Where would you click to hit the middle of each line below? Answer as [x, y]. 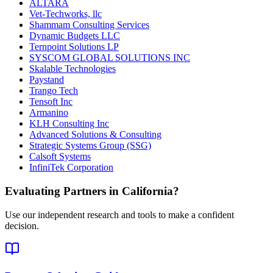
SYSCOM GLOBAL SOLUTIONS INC [110, 58]
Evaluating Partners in [63, 191]
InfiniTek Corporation [71, 168]
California [147, 191]
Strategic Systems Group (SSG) [90, 146]
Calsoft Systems [60, 157]
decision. [22, 225]
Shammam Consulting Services [89, 25]
